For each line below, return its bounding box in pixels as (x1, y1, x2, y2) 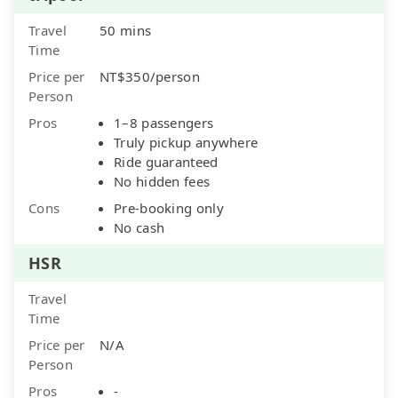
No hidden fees (114, 171, 211, 190)
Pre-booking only (114, 198, 224, 217)
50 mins (99, 20, 152, 39)
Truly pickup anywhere (114, 132, 259, 151)
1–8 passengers (114, 113, 214, 131)
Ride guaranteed (114, 152, 219, 171)
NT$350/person (99, 67, 200, 85)
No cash (114, 218, 165, 236)
